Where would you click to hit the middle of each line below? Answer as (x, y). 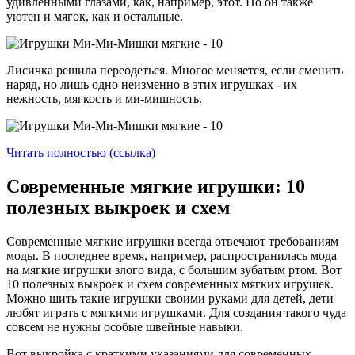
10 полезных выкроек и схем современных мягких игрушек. (170, 284)
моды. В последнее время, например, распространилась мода (172, 255)
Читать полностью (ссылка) (81, 153)
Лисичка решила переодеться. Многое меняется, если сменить (175, 71)
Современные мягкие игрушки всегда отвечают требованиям (172, 241)
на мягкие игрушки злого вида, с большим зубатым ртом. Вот (174, 269)
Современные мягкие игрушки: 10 (156, 187)
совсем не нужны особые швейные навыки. (125, 326)
